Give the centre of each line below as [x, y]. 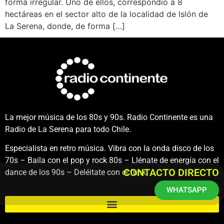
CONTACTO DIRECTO [171, 172]
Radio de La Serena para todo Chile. [68, 129]
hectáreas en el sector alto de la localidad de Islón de [106, 14]
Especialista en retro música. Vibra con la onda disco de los [109, 148]
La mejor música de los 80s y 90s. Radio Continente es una [109, 117]
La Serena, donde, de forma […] [65, 26]
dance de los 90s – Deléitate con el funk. [76, 172]
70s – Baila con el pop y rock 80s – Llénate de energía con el [112, 160]
